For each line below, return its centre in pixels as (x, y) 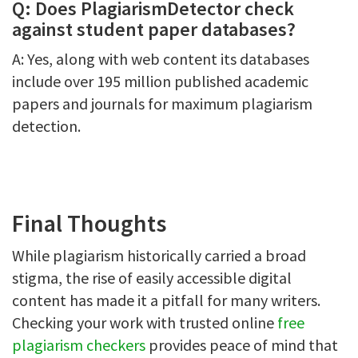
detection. (46, 126)
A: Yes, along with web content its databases (161, 59)
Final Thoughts (91, 223)
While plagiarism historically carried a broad (159, 255)
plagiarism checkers (79, 345)
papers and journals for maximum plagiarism (162, 103)
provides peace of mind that (242, 345)
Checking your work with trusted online (145, 322)
